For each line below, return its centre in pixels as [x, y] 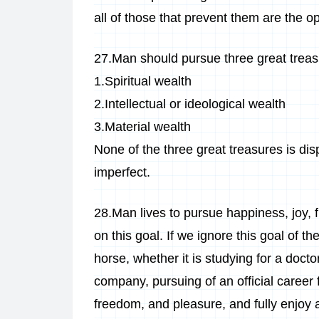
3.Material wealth [142, 127]
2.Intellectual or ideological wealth [190, 104]
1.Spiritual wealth [143, 81]
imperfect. [122, 172]
